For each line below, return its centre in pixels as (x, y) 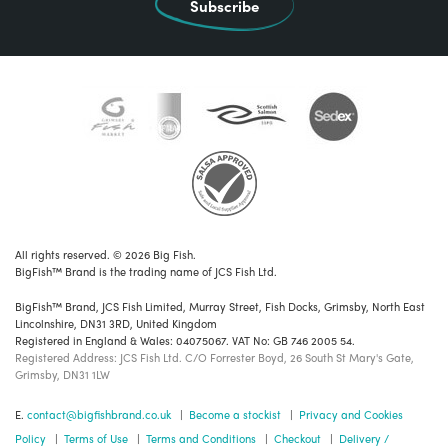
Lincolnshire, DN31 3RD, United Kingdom (116, 322)
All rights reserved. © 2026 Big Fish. (105, 253)
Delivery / (364, 437)
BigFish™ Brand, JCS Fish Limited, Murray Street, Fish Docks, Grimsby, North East (220, 305)
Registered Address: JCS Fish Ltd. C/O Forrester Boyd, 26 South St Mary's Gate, (214, 356)
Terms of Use (96, 437)
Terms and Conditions (201, 437)
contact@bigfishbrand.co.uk (99, 413)
